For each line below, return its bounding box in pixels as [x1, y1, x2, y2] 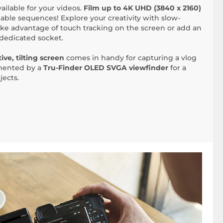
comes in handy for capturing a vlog [64, 53, 197, 62]
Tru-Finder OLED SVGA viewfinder [43, 63, 168, 72]
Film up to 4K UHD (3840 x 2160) [84, 3, 201, 12]
